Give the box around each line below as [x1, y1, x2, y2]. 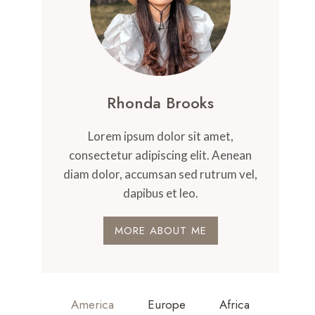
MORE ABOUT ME [114, 223, 207, 238]
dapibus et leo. [122, 186, 198, 200]
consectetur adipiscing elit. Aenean [69, 148, 252, 162]
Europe [148, 295, 186, 313]
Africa [219, 295, 250, 313]
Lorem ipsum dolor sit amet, [87, 129, 233, 143]
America [71, 295, 115, 313]
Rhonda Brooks [107, 91, 214, 114]
